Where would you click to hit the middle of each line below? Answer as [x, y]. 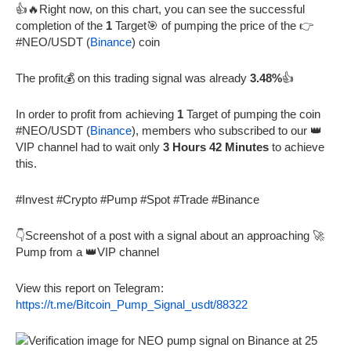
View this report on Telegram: [90, 288]
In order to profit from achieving [96, 114]
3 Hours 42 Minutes [216, 147]
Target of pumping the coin [252, 114]
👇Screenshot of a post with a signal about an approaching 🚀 [170, 235]
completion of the [61, 25]
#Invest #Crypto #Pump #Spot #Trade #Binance [138, 199]
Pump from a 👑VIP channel [87, 251]
